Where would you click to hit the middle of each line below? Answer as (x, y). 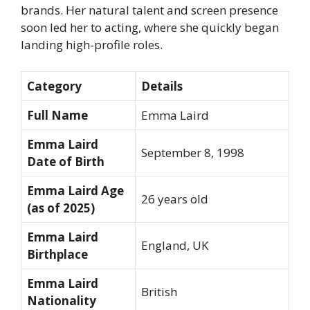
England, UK (175, 245)
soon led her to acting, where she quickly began (150, 28)
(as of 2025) (61, 208)
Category (54, 86)
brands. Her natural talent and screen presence (149, 10)
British (159, 291)
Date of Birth (66, 161)
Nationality (62, 300)
